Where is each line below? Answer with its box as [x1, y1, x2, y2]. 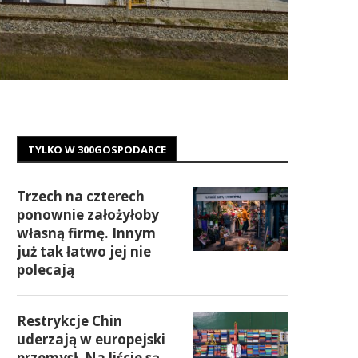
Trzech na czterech [17, 187, 145, 205]
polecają [17, 261, 74, 279]
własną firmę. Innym [17, 224, 156, 242]
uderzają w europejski [17, 330, 165, 348]
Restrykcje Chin [17, 312, 122, 330]
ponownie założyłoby [17, 205, 159, 224]
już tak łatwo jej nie [17, 242, 151, 261]
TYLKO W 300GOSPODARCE [28, 142, 166, 157]
